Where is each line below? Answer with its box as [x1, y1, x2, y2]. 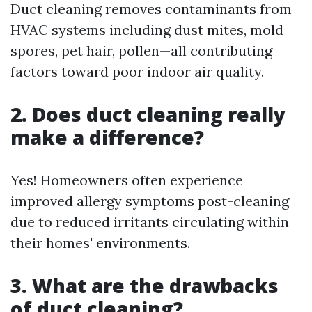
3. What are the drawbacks [10, 272, 279, 299]
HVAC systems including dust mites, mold [10, 21, 283, 38]
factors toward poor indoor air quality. [10, 63, 264, 80]
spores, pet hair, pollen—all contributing [10, 42, 272, 59]
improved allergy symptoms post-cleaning [10, 192, 289, 210]
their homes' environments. [10, 234, 190, 251]
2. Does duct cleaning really [10, 101, 286, 127]
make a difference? [10, 124, 204, 150]
